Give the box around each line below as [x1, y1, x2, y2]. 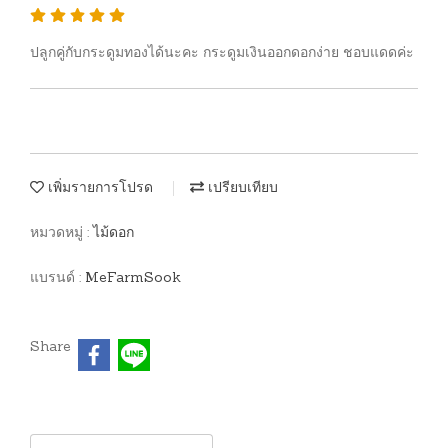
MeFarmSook [85, 271, 181, 286]
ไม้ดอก [93, 226, 134, 241]
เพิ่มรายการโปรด [44, 181, 153, 196]
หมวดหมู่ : [30, 226, 93, 241]
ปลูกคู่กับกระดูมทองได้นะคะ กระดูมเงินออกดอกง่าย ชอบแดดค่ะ [30, 46, 414, 61]
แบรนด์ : [30, 271, 85, 286]
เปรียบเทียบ [204, 181, 278, 196]
